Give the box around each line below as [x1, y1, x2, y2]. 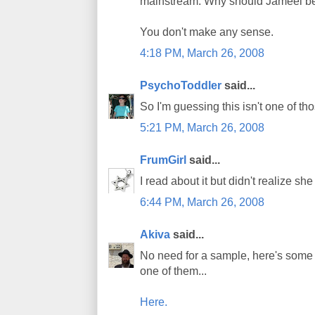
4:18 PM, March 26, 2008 [140, 47, 264, 59]
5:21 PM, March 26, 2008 [140, 122, 264, 134]
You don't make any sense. [140, 26, 274, 38]
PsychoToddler [140, 79, 221, 91]
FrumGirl [140, 154, 186, 166]
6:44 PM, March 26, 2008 [140, 196, 264, 208]
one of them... [140, 265, 207, 277]
